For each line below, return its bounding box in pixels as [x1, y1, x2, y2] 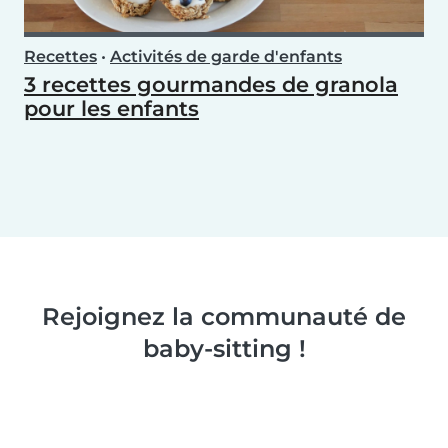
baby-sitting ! [142, 333, 306, 363]
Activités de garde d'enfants [110, 46, 342, 66]
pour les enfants [24, 95, 199, 121]
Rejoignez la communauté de [42, 301, 406, 331]
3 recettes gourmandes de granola [24, 71, 398, 97]
